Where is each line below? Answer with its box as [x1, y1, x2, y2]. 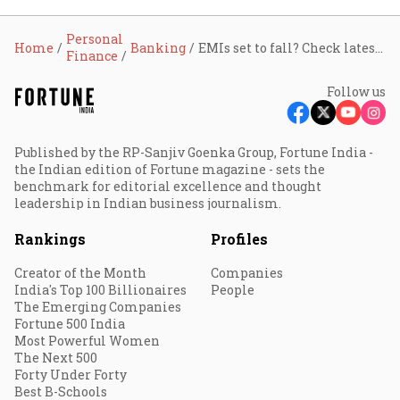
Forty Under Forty [14, 366, 127, 383]
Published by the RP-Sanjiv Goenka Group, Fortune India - [14, 144, 373, 161]
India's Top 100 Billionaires [14, 281, 187, 298]
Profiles [211, 229, 268, 248]
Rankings [14, 229, 86, 248]
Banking [130, 38, 186, 56]
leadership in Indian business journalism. [14, 195, 281, 212]
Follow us [327, 83, 386, 100]
